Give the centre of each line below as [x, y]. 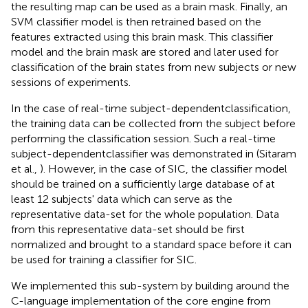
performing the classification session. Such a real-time [143, 139]
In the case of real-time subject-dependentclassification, [151, 109]
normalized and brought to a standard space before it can [151, 245]
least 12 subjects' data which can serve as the [122, 199]
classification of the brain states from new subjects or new [154, 67]
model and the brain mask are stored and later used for [145, 52]
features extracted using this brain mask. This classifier [142, 37]
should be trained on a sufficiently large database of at [143, 184]
